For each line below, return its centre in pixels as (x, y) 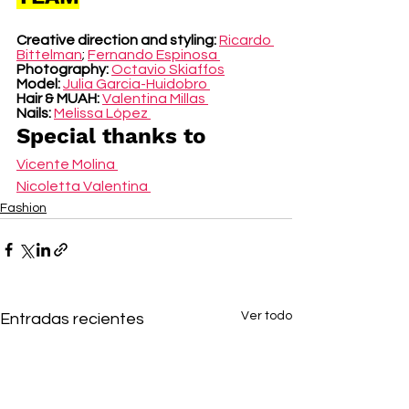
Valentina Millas (155, 99)
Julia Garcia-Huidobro (136, 84)
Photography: (64, 69)
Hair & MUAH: (59, 99)
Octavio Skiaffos (168, 69)
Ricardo (246, 40)
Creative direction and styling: (118, 40)
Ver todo (267, 316)
